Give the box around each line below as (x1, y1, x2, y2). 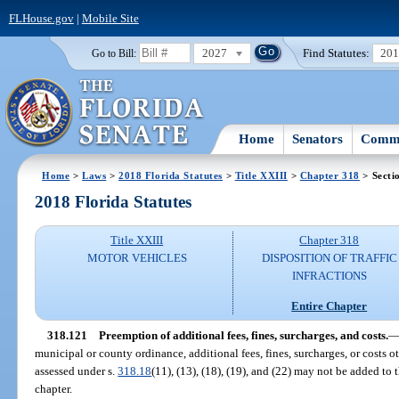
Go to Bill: (91, 47, 136, 59)
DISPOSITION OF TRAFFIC (261, 251, 397, 265)
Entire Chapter (291, 298, 368, 313)
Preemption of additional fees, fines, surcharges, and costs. (98, 328, 388, 342)
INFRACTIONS (291, 269, 367, 283)
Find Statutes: (303, 45, 370, 60)
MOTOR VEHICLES (86, 251, 187, 265)
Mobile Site (81, 11, 139, 25)
